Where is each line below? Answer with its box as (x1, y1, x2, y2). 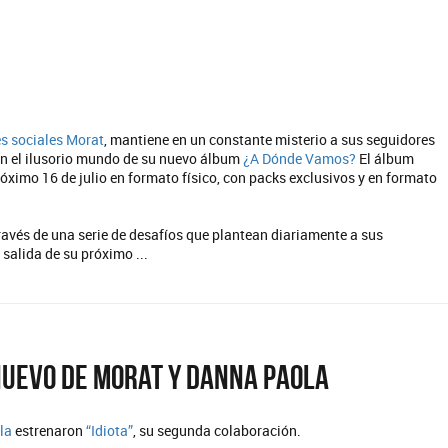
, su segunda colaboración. (133, 421, 302, 440)
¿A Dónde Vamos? (243, 149, 357, 168)
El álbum (356, 149, 415, 168)
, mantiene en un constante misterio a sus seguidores (104, 130, 436, 149)
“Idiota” (86, 421, 134, 440)
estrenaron (12, 421, 87, 440)
